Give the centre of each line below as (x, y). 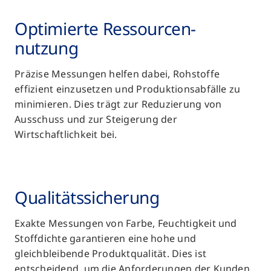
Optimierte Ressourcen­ (106, 28)
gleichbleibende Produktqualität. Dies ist (111, 253)
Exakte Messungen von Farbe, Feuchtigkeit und (126, 223)
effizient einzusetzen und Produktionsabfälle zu (128, 89)
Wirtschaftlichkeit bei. (66, 134)
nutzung (47, 47)
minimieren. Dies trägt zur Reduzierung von (118, 104)
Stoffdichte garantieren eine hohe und (106, 238)
